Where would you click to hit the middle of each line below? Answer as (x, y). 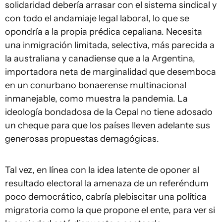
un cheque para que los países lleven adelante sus (108, 125)
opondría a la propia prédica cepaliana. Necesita (104, 32)
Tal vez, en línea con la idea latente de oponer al (102, 170)
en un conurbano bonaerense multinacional (96, 85)
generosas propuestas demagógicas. (83, 139)
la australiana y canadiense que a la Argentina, (100, 58)
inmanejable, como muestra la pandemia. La (96, 99)
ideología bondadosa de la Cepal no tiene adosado (109, 112)
